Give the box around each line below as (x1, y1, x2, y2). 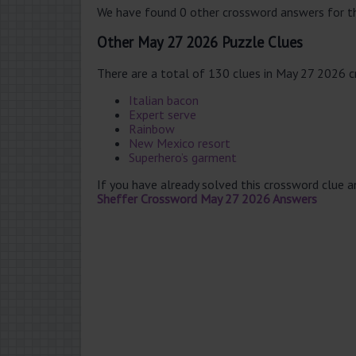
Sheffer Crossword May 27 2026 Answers (97, 190, 317, 207)
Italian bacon (129, 91, 199, 108)
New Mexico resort (129, 134, 230, 151)
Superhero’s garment (129, 149, 237, 165)
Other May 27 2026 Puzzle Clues (97, 33, 303, 52)
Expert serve (129, 106, 196, 122)
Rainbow (129, 120, 175, 137)
